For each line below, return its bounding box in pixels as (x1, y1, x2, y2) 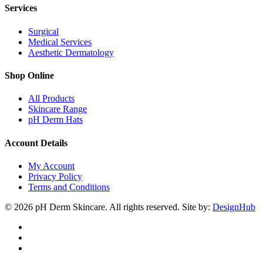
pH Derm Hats (28, 114, 83, 125)
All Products (28, 93, 75, 104)
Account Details (5, 137, 68, 148)
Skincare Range (28, 104, 87, 114)
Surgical (28, 26, 59, 36)
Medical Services (28, 36, 92, 47)
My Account (28, 160, 75, 171)
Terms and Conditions (28, 181, 110, 192)
